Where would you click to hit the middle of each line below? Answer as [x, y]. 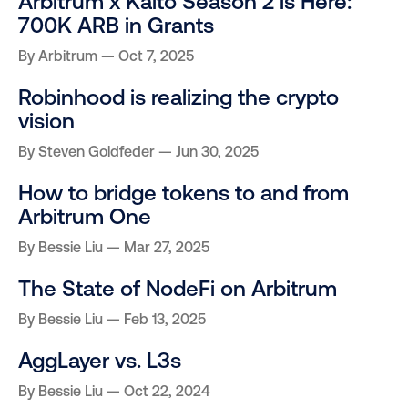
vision [46, 121]
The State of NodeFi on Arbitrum [178, 289]
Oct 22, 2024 [167, 391]
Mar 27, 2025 [167, 247]
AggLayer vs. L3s [100, 361]
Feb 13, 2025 [165, 319]
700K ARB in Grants [116, 25]
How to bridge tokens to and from [184, 193]
